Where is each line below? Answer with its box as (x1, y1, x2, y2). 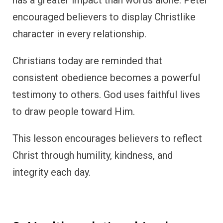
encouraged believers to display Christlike (12, 10, 196, 23)
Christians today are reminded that (12, 54, 162, 67)
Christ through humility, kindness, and (12, 149, 173, 161)
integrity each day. (12, 166, 91, 178)
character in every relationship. (12, 27, 146, 40)
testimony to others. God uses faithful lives (12, 88, 200, 101)
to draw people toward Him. (12, 105, 135, 117)
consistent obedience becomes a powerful (12, 71, 200, 84)
